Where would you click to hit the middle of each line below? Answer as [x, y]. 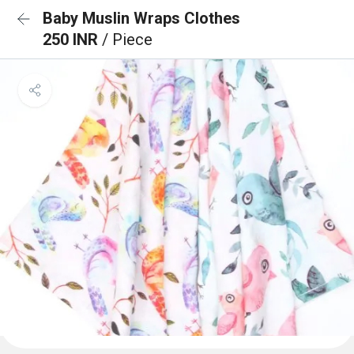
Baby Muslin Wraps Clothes [141, 18]
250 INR [72, 40]
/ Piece [127, 40]
